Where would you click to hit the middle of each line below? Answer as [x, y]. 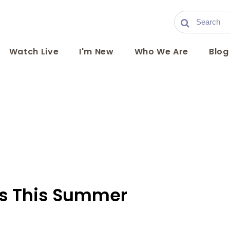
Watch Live [34, 51]
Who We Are [161, 51]
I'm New [97, 51]
